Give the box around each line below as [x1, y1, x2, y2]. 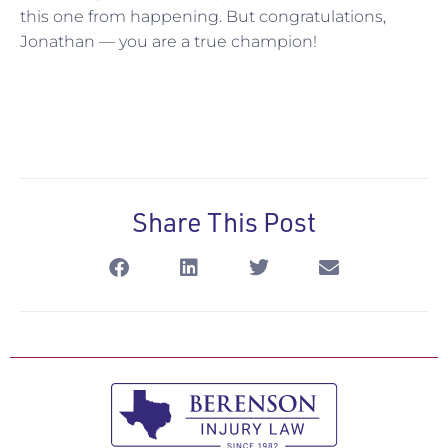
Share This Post [132, 204, 316, 239]
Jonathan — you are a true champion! [20, 32, 317, 52]
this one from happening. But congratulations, [20, 7, 386, 27]
